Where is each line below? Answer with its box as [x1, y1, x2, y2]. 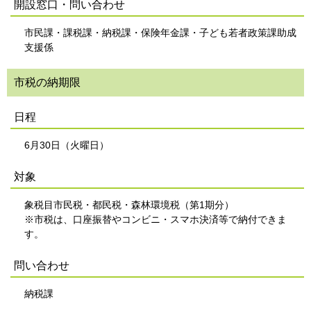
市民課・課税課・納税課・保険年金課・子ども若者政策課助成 [24, 27, 296, 38]
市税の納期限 [14, 76, 81, 88]
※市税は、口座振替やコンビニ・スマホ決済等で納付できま [24, 214, 287, 225]
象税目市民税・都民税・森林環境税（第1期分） [24, 199, 234, 210]
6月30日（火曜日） [24, 140, 109, 151]
